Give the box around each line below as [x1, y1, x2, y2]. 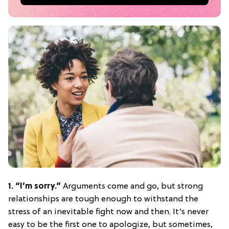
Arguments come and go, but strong [63, 182, 203, 192]
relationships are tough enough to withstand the [8, 195, 198, 204]
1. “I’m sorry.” [8, 182, 63, 192]
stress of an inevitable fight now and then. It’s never [8, 208, 209, 217]
